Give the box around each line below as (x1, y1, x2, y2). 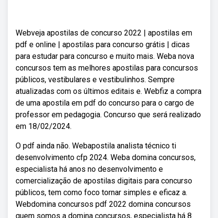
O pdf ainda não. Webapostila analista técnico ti (16, 141, 176, 150)
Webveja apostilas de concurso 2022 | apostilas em (16, 28, 192, 37)
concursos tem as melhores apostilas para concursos (16, 63, 198, 73)
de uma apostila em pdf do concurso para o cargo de (16, 98, 194, 108)
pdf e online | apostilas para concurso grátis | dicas (16, 40, 190, 49)
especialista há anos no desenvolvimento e (16, 164, 163, 174)
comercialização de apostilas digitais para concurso (16, 176, 192, 185)
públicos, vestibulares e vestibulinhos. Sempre (16, 75, 175, 84)
